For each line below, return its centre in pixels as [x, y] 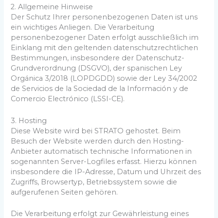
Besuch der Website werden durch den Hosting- [98, 141]
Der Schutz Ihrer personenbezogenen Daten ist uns [104, 17]
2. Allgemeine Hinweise [52, 7]
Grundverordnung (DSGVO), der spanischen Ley [97, 68]
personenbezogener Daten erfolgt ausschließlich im [105, 38]
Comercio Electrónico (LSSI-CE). [68, 99]
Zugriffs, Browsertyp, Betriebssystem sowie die [94, 182]
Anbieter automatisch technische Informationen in [101, 151]
